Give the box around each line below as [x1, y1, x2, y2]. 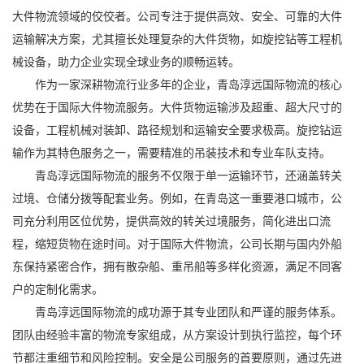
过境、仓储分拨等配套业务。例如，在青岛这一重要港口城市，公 [12, 189, 342, 206]
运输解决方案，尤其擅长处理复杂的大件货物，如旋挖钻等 [12, 30, 308, 46]
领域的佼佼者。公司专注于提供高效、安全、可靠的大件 [58, 7, 342, 24]
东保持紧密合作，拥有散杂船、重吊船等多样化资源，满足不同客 [12, 258, 342, 274]
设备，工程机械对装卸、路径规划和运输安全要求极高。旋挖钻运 [12, 121, 342, 137]
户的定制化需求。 [12, 280, 103, 297]
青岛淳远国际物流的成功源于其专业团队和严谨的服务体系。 [35, 303, 342, 319]
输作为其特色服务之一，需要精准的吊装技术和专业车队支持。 [12, 144, 331, 160]
